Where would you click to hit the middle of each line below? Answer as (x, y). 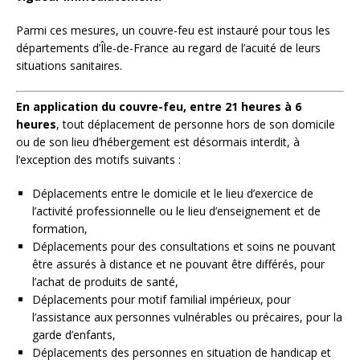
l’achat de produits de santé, (107, 281)
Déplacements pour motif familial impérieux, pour (162, 299)
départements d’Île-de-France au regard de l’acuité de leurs (168, 47)
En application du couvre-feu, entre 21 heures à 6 (159, 106)
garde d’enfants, (76, 334)
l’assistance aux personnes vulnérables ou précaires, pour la (187, 317)
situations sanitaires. (71, 65)
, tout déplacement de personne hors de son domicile (196, 124)
